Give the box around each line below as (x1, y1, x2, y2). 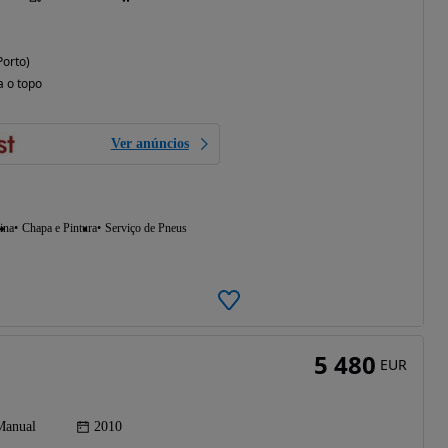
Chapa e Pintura (21, 221, 97, 236)
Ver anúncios (110, 136, 189, 152)
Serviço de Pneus (104, 221, 187, 236)
